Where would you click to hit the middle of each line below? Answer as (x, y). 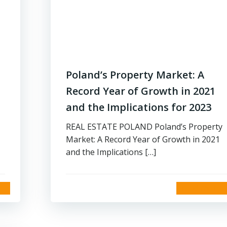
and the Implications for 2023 (139, 107)
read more (201, 188)
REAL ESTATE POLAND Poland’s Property (144, 127)
